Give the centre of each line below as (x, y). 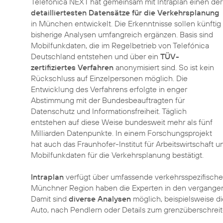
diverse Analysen (100, 199)
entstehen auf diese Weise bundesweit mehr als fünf (122, 122)
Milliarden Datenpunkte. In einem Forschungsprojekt (121, 133)
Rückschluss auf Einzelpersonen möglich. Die (109, 78)
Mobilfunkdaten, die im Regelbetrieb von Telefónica (120, 45)
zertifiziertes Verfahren (72, 67)
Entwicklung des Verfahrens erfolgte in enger (109, 89)
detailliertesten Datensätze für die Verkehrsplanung (125, 12)
